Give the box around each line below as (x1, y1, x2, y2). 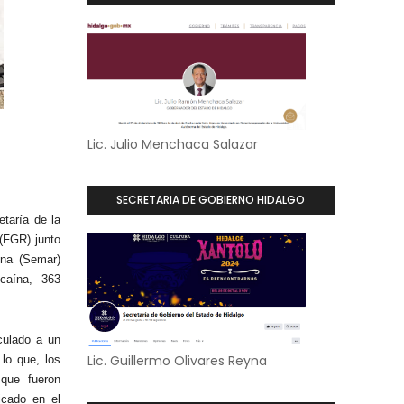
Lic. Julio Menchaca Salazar (87, 135, 258, 153)
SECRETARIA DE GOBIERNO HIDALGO (116, 192, 306, 207)
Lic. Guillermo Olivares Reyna (87, 352, 267, 370)
